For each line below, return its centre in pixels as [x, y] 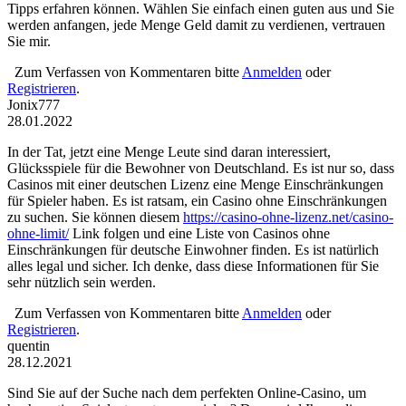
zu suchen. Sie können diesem [95, 217]
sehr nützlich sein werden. [82, 283]
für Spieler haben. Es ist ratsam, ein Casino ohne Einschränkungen [197, 201]
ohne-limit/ [38, 234]
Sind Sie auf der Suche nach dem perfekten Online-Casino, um [187, 393]
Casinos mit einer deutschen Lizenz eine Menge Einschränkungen [195, 185]
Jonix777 [34, 105]
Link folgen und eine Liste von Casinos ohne [199, 234]
